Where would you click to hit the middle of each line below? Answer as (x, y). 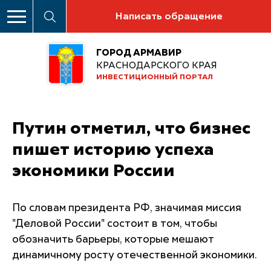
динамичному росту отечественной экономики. (135, 255)
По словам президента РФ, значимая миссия (127, 208)
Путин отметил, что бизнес (131, 129)
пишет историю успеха (113, 150)
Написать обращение (169, 17)
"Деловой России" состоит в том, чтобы (115, 224)
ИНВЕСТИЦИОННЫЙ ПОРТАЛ (155, 78)
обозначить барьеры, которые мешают (113, 240)
